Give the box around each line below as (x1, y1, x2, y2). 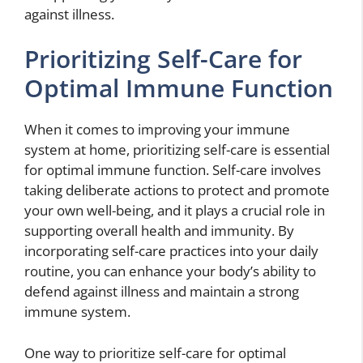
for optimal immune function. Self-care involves (24, 160, 321, 180)
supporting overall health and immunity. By (24, 221, 294, 241)
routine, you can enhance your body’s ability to (24, 262, 316, 281)
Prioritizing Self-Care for (24, 42, 302, 76)
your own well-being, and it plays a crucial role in (24, 201, 325, 220)
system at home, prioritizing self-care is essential (24, 140, 330, 160)
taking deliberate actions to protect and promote (24, 181, 330, 200)
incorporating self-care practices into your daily (24, 241, 318, 261)
